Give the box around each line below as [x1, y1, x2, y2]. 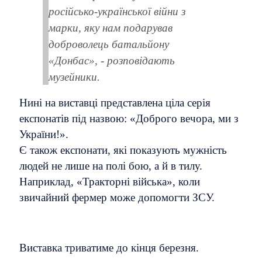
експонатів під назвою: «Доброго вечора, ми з [19, 112, 239, 125]
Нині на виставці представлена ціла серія [19, 96, 211, 109]
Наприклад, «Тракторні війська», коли [19, 175, 200, 188]
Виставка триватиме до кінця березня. [19, 242, 199, 254]
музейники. [49, 70, 100, 83]
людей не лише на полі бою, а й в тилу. [19, 160, 202, 173]
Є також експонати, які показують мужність [19, 144, 227, 157]
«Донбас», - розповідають [49, 54, 175, 67]
